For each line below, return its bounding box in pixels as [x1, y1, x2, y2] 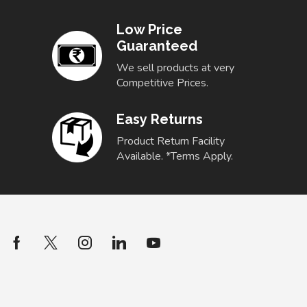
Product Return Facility [116, 134, 225, 149]
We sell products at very [116, 60, 234, 76]
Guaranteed [116, 38, 197, 55]
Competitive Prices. [116, 75, 208, 91]
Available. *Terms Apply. [116, 149, 233, 164]
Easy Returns [116, 111, 203, 128]
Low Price [116, 21, 182, 38]
